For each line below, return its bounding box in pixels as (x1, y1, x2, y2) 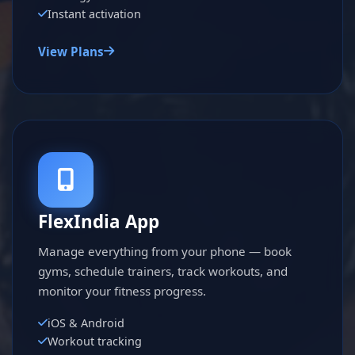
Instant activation (48, 6, 141, 21)
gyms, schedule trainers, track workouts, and (38, 262, 288, 279)
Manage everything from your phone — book (38, 242, 292, 259)
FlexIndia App (38, 208, 159, 234)
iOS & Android (48, 315, 124, 330)
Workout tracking (48, 333, 142, 349)
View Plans (38, 43, 104, 59)
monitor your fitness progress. (38, 282, 206, 299)
